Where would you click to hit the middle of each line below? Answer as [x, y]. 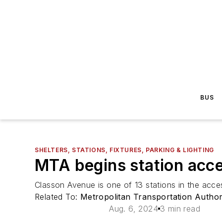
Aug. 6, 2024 [134, 209]
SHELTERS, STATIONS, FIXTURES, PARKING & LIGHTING [124, 150]
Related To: [57, 197]
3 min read [180, 209]
